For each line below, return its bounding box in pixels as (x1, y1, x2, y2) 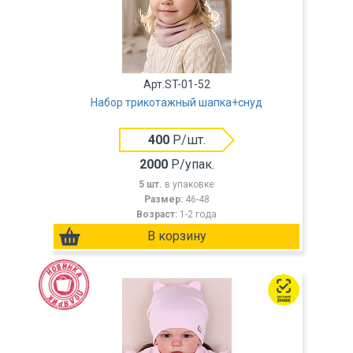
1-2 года (180, 209, 217, 220)
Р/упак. (167, 157, 214, 172)
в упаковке (165, 179, 214, 190)
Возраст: (136, 209, 180, 220)
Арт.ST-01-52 (143, 78, 210, 91)
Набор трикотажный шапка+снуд (91, 96, 262, 109)
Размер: (143, 194, 185, 205)
